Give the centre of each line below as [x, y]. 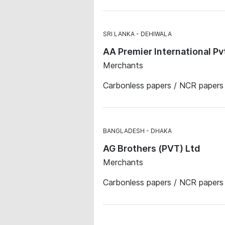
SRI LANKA [119, 34]
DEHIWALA [156, 34]
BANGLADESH [124, 131]
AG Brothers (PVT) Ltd [152, 148]
